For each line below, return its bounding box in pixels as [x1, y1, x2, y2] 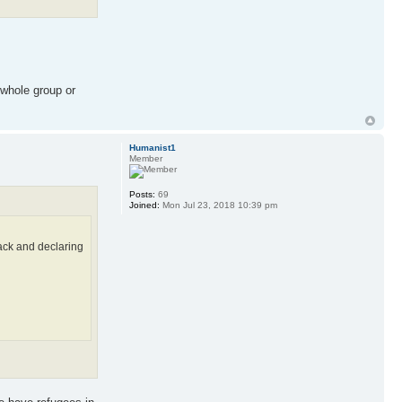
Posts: [128, 188, 155, 199]
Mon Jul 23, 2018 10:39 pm [159, 199, 277, 210]
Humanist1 [128, 142, 176, 153]
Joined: [128, 199, 160, 210]
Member [128, 153, 162, 163]
